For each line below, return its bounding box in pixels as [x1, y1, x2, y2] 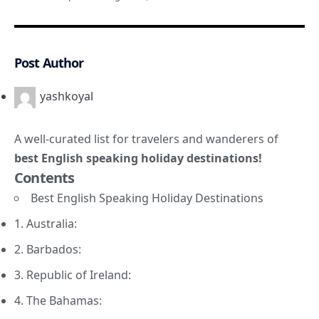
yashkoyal [40, 88, 93, 105]
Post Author [14, 53, 84, 71]
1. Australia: [14, 215, 77, 231]
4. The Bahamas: [14, 292, 102, 308]
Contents [14, 167, 75, 187]
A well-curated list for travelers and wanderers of [14, 130, 278, 147]
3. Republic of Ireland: [14, 266, 131, 283]
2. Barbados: [14, 241, 81, 257]
